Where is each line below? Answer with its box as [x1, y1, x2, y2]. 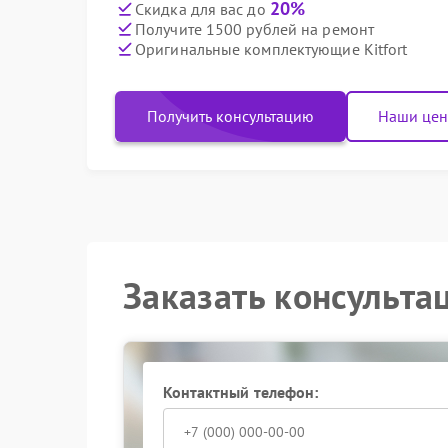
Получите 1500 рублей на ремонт [135, 18, 374, 39]
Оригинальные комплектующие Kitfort [135, 38, 408, 59]
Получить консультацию [147, 106, 314, 126]
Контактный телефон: [162, 382, 319, 402]
